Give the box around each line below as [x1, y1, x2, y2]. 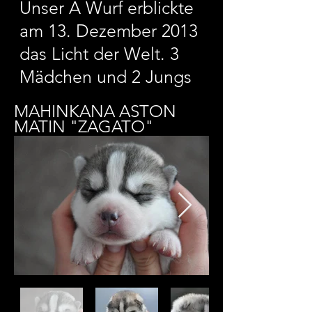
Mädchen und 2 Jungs [19, 66, 192, 87]
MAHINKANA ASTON [14, 101, 176, 121]
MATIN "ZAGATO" [14, 116, 153, 136]
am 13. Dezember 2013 [19, 20, 198, 41]
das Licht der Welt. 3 [19, 43, 179, 64]
